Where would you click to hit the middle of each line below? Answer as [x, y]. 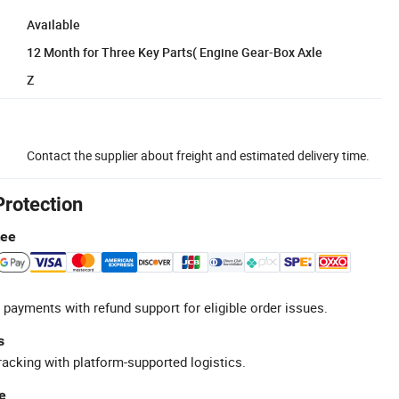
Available [53, 24]
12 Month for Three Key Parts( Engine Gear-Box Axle [175, 52]
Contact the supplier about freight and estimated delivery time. [198, 155]
